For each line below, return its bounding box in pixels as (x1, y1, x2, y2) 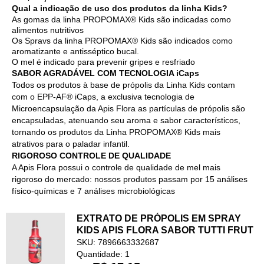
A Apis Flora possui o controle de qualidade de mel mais (12, 162, 220, 172)
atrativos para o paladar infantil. (12, 138, 130, 148)
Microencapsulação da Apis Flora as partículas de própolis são (12, 103, 245, 113)
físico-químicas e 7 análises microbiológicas (12, 186, 175, 196)
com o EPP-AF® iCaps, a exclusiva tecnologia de (12, 91, 194, 101)
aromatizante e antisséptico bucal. (12, 46, 139, 56)
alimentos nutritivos (12, 25, 84, 35)
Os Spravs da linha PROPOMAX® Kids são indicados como (12, 35, 233, 45)
